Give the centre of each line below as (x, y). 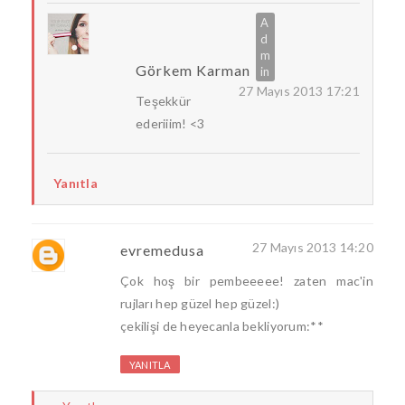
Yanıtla (75, 184)
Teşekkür (164, 101)
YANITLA (150, 365)
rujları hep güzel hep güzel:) (200, 304)
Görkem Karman (193, 71)
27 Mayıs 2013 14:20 (312, 248)
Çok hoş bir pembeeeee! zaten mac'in (247, 281)
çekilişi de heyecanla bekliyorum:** (222, 326)
